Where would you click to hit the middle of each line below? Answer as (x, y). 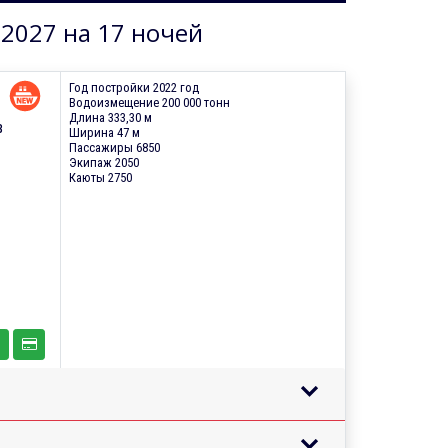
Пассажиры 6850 (114, 147)
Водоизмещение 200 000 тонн (149, 102)
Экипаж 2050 (103, 162)
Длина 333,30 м (110, 117)
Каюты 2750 (100, 177)
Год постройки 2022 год (133, 87)
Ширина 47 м (104, 132)
